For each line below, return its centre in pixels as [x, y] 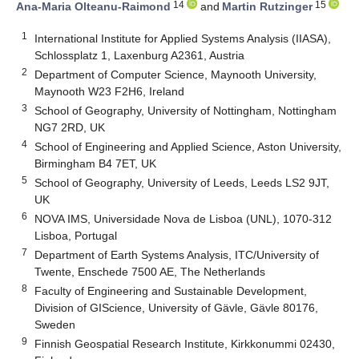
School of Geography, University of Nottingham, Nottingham [186, 110]
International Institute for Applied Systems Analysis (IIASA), [183, 38]
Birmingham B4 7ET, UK [96, 163]
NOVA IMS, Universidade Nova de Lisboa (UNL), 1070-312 [184, 218]
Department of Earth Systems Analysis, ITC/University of [177, 254]
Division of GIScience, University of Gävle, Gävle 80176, [177, 307]
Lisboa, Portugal [76, 235]
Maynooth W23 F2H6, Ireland [110, 91]
